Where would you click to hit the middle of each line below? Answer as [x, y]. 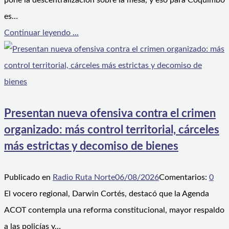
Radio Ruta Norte [84, 177]
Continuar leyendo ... [41, 33]
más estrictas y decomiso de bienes [91, 146]
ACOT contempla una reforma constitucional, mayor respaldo [114, 210]
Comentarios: [184, 177]
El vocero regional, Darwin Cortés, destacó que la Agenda [107, 193]
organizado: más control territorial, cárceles [112, 130]
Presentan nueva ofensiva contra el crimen [110, 113]
